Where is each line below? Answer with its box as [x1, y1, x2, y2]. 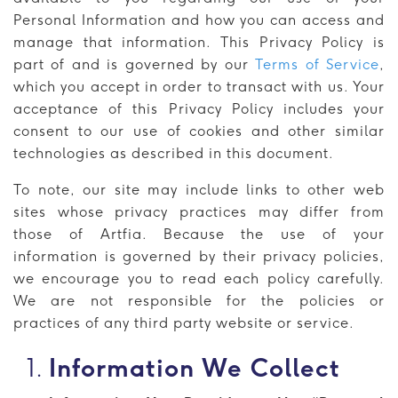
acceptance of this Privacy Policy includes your [13, 99, 385, 117]
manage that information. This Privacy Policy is [13, 33, 385, 51]
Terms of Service [255, 55, 380, 73]
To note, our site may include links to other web [13, 180, 385, 198]
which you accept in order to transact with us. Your [13, 77, 385, 95]
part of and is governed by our [13, 55, 256, 73]
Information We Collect [49, 352, 340, 383]
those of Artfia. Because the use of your [13, 225, 385, 243]
